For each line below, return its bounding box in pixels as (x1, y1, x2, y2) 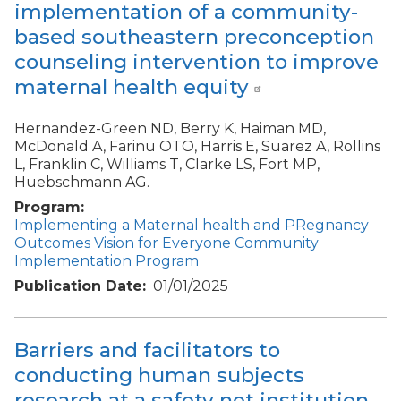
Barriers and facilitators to (14, 337, 280, 363)
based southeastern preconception (14, 24, 374, 50)
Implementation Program (14, 252, 199, 269)
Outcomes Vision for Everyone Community (14, 234, 319, 252)
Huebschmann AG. (14, 173, 149, 191)
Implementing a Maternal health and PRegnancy (14, 216, 369, 234)
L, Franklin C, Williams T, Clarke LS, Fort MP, (14, 155, 320, 173)
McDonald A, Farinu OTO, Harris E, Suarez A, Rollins (14, 137, 380, 155)
